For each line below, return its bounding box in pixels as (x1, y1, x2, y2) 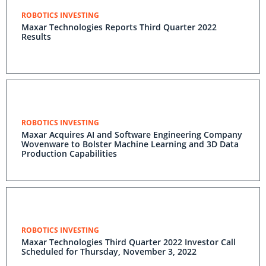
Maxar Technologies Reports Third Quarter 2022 (21, 21, 217, 33)
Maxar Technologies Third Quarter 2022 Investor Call (21, 236, 236, 248)
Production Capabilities (21, 148, 117, 159)
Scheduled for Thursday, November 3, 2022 (21, 246, 197, 257)
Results (21, 31, 51, 42)
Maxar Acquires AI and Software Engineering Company (21, 129, 242, 140)
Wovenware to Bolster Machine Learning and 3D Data (21, 138, 239, 150)
